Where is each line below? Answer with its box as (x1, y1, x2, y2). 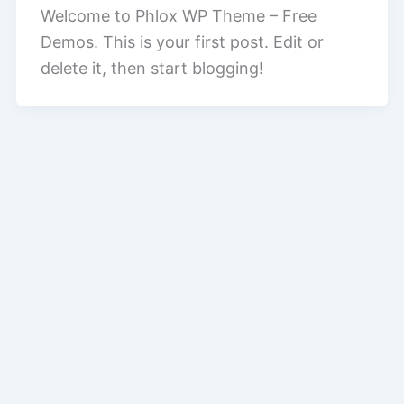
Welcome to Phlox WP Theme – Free (41, 6, 317, 26)
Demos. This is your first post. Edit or (41, 32, 324, 52)
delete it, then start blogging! (41, 59, 263, 78)
